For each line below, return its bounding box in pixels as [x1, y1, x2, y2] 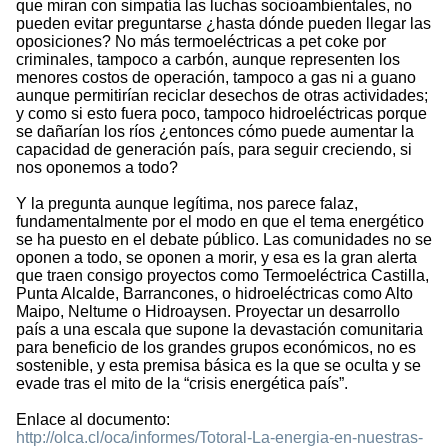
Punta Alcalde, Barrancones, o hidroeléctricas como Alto [16, 285, 413, 303]
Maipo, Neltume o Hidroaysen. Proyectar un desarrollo [16, 303, 400, 321]
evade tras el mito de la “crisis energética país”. [16, 375, 348, 393]
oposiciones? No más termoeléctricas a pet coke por [16, 33, 386, 51]
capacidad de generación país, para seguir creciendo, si [16, 141, 412, 159]
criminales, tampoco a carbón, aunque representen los [16, 51, 400, 69]
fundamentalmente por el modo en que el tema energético [16, 213, 424, 231]
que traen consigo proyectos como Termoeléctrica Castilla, [16, 267, 429, 285]
